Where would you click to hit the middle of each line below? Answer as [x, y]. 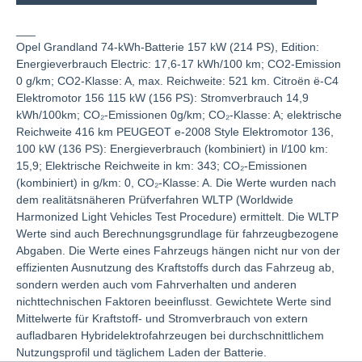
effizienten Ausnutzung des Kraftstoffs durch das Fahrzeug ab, [175, 267]
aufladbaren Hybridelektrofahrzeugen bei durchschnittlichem [170, 335]
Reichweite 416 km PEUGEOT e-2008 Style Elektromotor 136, [175, 131]
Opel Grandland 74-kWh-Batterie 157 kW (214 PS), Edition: [168, 46]
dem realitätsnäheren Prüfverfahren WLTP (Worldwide [155, 199]
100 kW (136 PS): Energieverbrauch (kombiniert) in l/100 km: [172, 148]
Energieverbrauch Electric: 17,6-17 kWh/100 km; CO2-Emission [179, 63]
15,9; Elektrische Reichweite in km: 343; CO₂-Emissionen [162, 165]
